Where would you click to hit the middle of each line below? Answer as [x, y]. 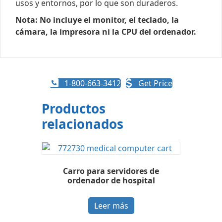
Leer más [111, 205]
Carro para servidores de [111, 171]
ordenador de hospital [111, 180]
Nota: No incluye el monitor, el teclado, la [97, 20]
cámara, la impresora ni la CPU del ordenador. [106, 31]
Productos [74, 108]
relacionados [83, 124]
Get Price [155, 83]
